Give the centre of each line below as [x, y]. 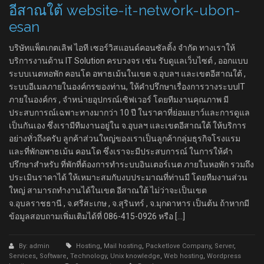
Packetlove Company [178, 246]
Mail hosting [123, 246]
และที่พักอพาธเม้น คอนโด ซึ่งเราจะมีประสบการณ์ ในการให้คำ [121, 151]
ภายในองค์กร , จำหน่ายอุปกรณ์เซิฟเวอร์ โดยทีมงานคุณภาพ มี [119, 100]
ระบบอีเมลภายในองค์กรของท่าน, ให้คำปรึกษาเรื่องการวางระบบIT [127, 87]
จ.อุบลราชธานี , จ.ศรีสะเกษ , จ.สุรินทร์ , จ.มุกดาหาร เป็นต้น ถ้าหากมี [129, 203]
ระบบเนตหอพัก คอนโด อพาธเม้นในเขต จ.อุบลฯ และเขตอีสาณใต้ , [127, 74]
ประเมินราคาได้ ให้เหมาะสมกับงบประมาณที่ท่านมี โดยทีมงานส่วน [128, 177]
